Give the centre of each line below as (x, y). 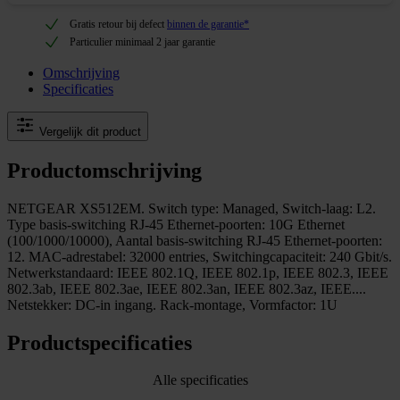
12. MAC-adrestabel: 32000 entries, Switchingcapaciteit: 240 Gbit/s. (200, 256)
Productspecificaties (100, 342)
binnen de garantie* (208, 24)
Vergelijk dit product (90, 131)
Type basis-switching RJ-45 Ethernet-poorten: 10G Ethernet (176, 224)
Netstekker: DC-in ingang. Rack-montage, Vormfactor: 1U (172, 304)
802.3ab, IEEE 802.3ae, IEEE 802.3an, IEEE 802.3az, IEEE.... (187, 288)
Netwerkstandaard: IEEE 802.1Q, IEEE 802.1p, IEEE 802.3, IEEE (198, 272)
